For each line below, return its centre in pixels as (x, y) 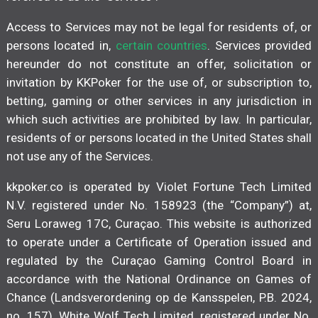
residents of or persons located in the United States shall (159, 138)
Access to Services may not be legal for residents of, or (159, 27)
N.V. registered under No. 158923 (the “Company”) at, (159, 205)
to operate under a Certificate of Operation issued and (159, 242)
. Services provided (260, 46)
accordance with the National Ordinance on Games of (159, 279)
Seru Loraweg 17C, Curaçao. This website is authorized (159, 224)
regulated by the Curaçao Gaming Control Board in (159, 261)
